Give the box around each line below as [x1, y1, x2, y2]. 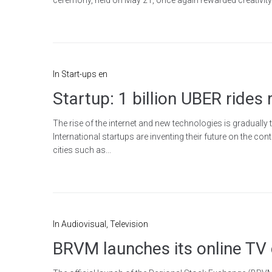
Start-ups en [61, 69, 107, 79]
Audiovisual [61, 219, 106, 229]
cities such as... [53, 144, 111, 155]
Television [110, 219, 148, 229]
